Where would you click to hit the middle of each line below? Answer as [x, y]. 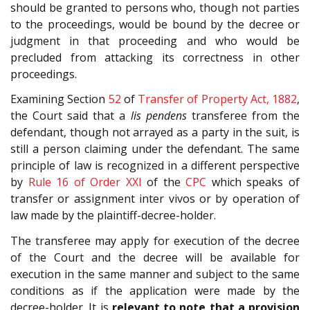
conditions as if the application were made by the [155, 290]
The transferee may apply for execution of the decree [155, 240]
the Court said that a [71, 116]
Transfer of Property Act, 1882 [217, 99]
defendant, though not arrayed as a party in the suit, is [155, 133]
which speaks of [253, 182]
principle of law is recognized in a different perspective [155, 166]
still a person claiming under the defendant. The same [155, 149]
